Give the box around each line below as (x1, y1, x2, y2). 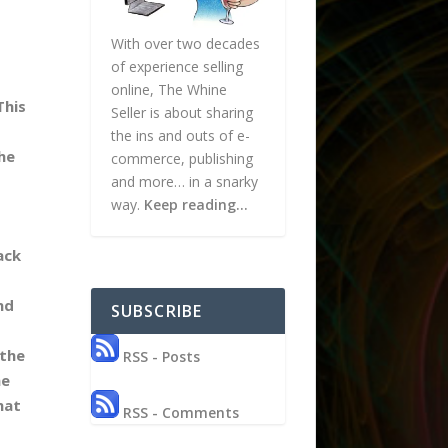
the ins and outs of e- (110, 126, 250, 146)
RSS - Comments (118, 402, 239, 422)
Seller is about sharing (110, 103, 253, 123)
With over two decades (110, 34, 260, 54)
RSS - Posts (118, 346, 200, 366)
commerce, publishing (110, 149, 253, 169)
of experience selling (110, 57, 243, 77)
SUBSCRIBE (110, 299, 203, 322)
